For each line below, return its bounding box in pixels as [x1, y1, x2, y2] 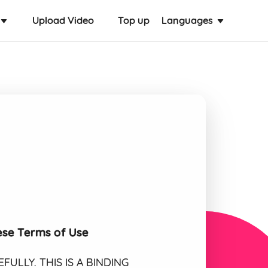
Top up [118, 14, 150, 26]
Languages [162, 14, 213, 26]
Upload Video [32, 14, 94, 26]
